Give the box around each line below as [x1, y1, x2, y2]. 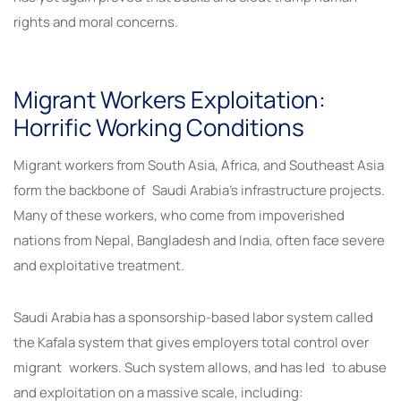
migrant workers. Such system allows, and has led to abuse [13, 357, 387, 377]
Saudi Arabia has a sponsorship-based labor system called [13, 307, 373, 327]
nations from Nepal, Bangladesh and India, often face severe [13, 230, 385, 250]
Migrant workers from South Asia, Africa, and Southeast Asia [13, 155, 384, 175]
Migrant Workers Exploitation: [13, 82, 326, 115]
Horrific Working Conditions [13, 110, 304, 143]
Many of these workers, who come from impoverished [13, 205, 352, 225]
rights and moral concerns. [13, 13, 178, 32]
